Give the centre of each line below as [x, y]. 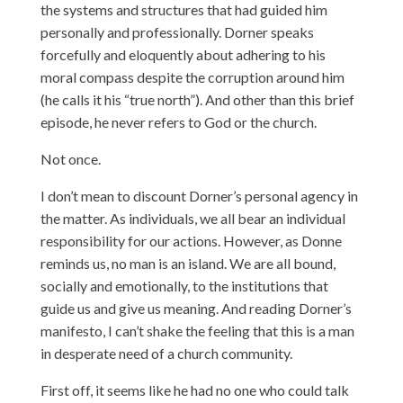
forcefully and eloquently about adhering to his [183, 54]
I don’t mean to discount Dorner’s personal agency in [199, 196]
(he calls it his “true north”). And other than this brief [197, 99]
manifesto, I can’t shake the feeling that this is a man [197, 331]
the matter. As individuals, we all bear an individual [193, 218]
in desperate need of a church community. [166, 353]
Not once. [70, 159]
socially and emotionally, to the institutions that [184, 286]
